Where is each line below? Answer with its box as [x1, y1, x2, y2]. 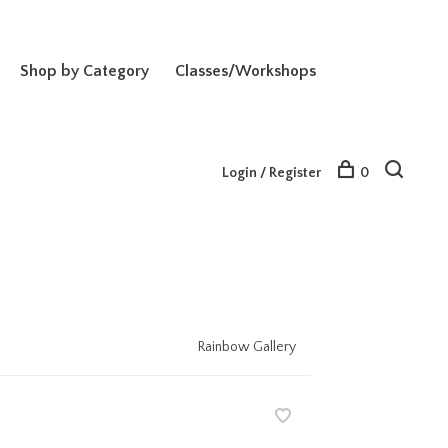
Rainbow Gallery [198, 339, 296, 355]
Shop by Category [19, 61, 149, 80]
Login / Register [222, 165, 321, 181]
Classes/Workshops [174, 61, 316, 80]
